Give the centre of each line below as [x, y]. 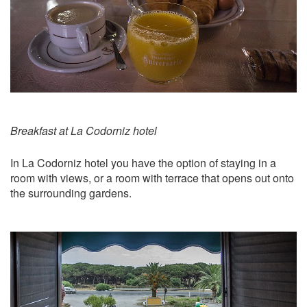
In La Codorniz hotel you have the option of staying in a [143, 163]
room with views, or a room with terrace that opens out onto [152, 178]
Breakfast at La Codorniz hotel [84, 131]
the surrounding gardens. [71, 193]
